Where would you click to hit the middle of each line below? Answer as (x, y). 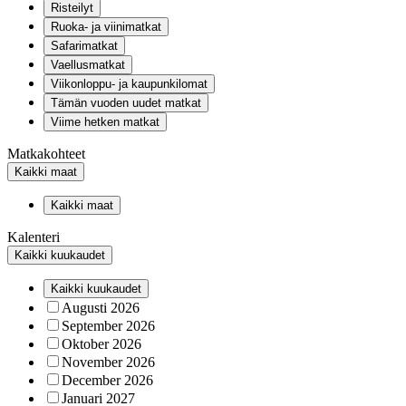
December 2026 (107, 380)
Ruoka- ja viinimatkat (106, 27)
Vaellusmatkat (88, 65)
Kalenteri (34, 237)
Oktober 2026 (101, 344)
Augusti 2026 (101, 308)
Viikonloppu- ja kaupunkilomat (129, 84)
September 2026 (108, 326)
